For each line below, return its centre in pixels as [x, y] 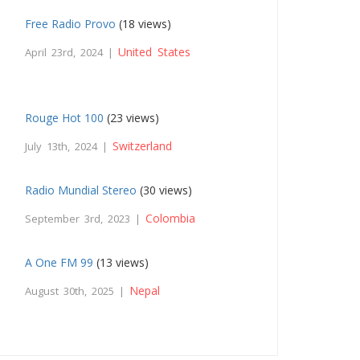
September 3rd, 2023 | [86, 218]
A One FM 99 [59, 262]
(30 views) [165, 190]
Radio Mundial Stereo [81, 190]
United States [155, 51]
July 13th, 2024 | [69, 146]
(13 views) [121, 262]
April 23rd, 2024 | [72, 52]
